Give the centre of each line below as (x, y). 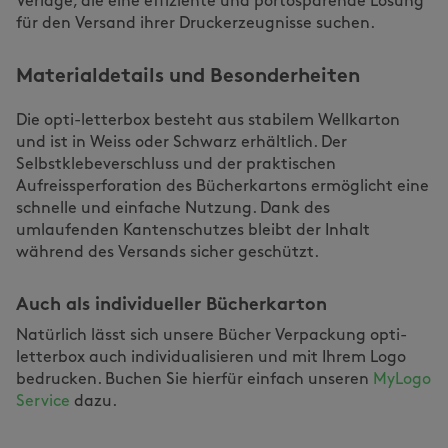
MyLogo (402, 380)
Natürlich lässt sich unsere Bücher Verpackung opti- (211, 336)
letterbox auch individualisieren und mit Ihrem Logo (211, 358)
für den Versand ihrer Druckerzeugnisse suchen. (195, 24)
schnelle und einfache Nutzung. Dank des (173, 209)
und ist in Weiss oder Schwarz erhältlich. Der (181, 143)
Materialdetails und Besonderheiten (188, 77)
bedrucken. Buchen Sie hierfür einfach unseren (194, 380)
